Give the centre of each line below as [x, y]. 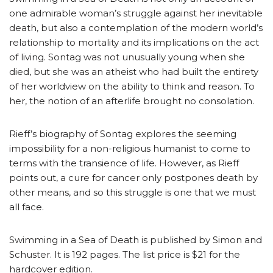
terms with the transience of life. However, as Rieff [124, 163]
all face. [27, 207]
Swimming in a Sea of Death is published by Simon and [136, 239]
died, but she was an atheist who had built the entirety [134, 71]
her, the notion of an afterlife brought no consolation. [132, 101]
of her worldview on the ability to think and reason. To [132, 86]
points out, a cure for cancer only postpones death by [133, 177]
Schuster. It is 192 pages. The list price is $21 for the [125, 254]
